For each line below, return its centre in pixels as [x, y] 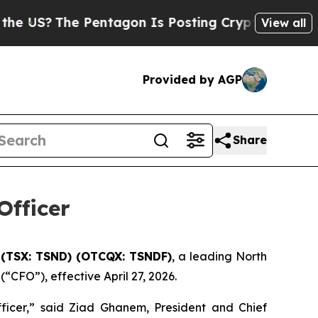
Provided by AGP [192, 80]
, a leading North [219, 256]
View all [284, 22]
